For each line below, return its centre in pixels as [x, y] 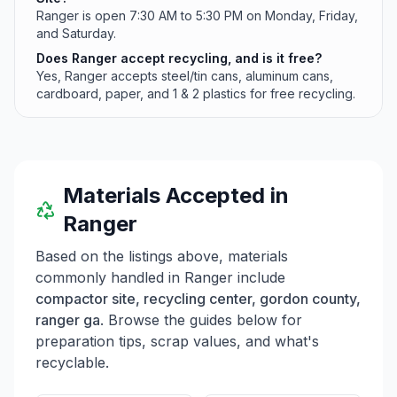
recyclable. [72, 362]
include [259, 277]
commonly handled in [110, 277]
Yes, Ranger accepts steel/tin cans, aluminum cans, [185, 76]
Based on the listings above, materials [162, 256]
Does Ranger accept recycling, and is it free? [179, 58]
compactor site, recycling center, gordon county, [198, 299]
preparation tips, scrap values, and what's [177, 341]
